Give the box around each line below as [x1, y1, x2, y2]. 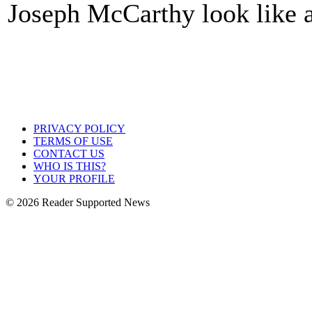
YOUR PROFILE [33, 173, 115, 185]
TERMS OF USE [33, 135, 113, 147]
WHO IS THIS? [33, 160, 106, 172]
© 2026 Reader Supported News [6, 196, 150, 208]
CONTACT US [33, 148, 104, 159]
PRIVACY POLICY [33, 123, 125, 134]
